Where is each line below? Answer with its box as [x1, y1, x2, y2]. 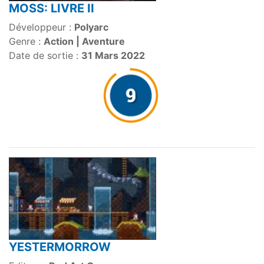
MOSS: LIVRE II [9, 1, 94, 16]
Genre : [9, 35, 44, 48]
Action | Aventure [44, 35, 125, 48]
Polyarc [74, 21, 108, 34]
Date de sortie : [9, 49, 81, 62]
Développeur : [9, 21, 74, 34]
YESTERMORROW [9, 240, 111, 255]
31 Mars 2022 [81, 49, 145, 62]
